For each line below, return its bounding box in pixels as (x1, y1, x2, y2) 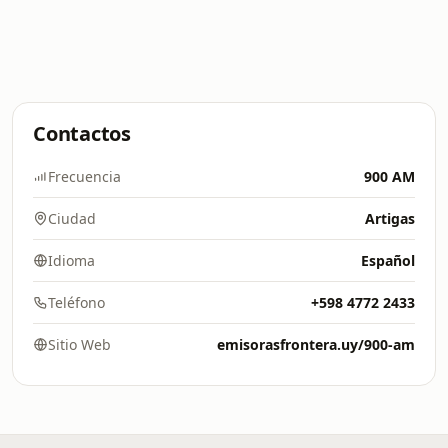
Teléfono (48, 293, 105, 312)
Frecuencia (48, 167, 121, 186)
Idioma (48, 251, 95, 270)
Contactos (33, 120, 131, 147)
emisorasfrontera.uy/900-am (217, 335, 415, 354)
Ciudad (48, 209, 96, 228)
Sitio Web (48, 335, 111, 354)
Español (361, 251, 415, 270)
